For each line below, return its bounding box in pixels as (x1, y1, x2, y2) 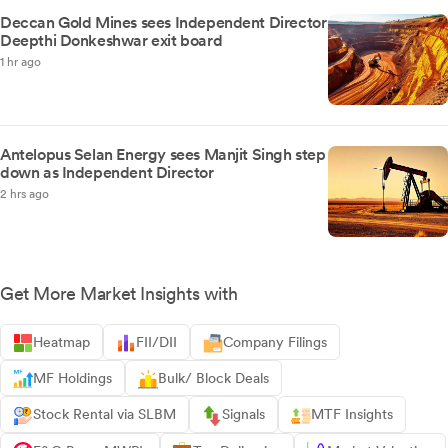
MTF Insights (311, 406, 393, 423)
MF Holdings (33, 370, 112, 387)
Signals (222, 406, 265, 423)
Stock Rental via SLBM (33, 406, 176, 423)
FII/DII (136, 334, 177, 351)
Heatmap (33, 334, 90, 351)
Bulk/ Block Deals (158, 370, 269, 387)
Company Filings (223, 334, 327, 351)
